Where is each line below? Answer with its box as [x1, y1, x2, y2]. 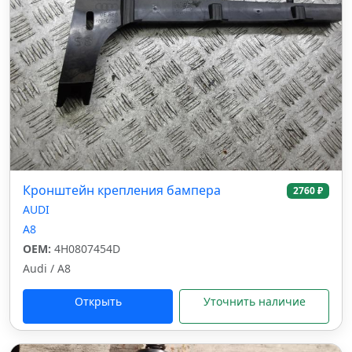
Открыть [74, 294, 122, 309]
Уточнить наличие [203, 294, 306, 309]
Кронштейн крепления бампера [23, 181, 221, 199]
